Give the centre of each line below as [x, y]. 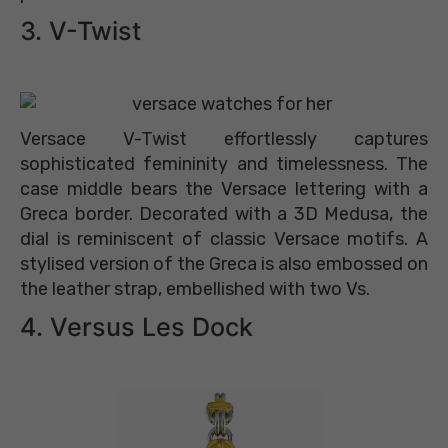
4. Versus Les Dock [136, 327]
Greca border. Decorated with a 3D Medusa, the [224, 214]
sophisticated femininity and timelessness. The [224, 164]
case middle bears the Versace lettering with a [224, 189]
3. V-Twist [80, 31]
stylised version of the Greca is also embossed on [224, 264]
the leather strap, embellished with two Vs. [195, 289]
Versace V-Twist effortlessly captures [224, 139]
